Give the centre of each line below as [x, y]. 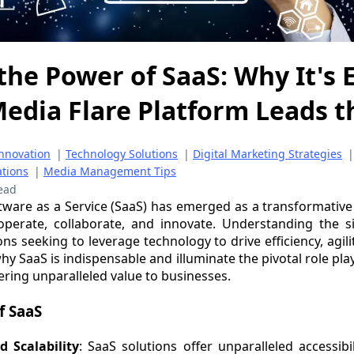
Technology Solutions [122, 154]
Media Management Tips [110, 171]
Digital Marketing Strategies [267, 154]
